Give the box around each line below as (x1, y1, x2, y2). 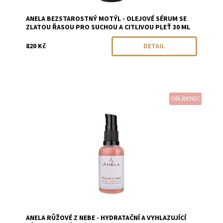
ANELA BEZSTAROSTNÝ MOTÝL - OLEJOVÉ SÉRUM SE (26, 14, 187, 24)
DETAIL (143, 42, 165, 51)
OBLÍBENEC (170, 94, 200, 104)
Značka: (26, 107, 49, 117)
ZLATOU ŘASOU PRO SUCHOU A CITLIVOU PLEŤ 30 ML (26, 22, 191, 33)
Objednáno (70, 98, 107, 109)
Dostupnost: (26, 98, 63, 109)
